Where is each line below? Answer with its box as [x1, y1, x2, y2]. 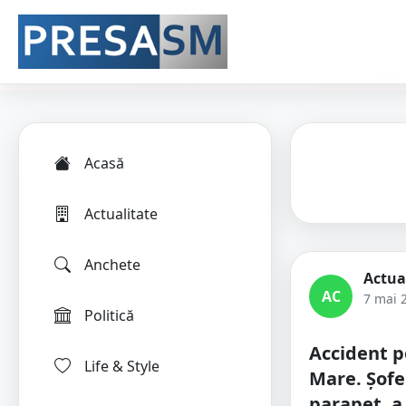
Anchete [84, 255, 140, 275]
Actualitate [84, 204, 158, 224]
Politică [84, 305, 134, 325]
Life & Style [84, 356, 159, 376]
